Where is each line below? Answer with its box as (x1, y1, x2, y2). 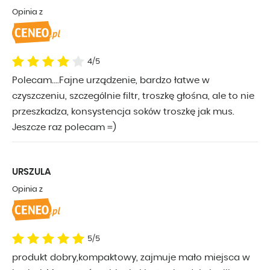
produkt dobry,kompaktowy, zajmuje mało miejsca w (12, 253, 250, 263)
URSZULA (12, 168, 51, 177)
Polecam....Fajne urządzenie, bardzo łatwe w (12, 76, 210, 86)
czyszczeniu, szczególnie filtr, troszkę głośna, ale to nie (12, 92, 254, 101)
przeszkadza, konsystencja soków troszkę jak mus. (12, 107, 234, 117)
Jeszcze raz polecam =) (12, 123, 116, 133)
